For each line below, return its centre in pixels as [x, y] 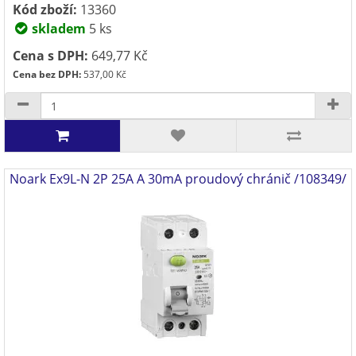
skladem [57, 29]
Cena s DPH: [50, 56]
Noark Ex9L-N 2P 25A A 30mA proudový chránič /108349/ [178, 179]
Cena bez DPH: [47, 74]
